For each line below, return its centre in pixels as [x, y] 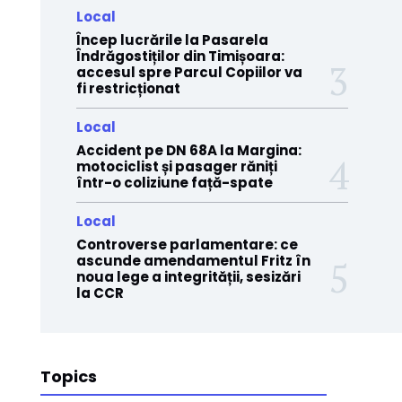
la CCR [100, 293]
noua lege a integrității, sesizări [188, 277]
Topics [68, 376]
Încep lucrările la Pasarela [172, 40]
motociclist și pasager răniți [176, 166]
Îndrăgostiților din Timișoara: [180, 56]
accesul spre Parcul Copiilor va [189, 72]
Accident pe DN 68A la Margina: [188, 150]
